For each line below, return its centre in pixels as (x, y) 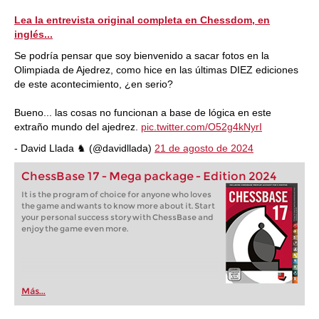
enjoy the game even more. (75, 229)
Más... (33, 291)
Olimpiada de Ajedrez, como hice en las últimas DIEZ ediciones (156, 70)
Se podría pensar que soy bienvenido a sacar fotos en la (142, 56)
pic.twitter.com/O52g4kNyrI (202, 127)
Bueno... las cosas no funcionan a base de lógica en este (143, 113)
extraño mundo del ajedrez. (78, 127)
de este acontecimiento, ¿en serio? (94, 84)
